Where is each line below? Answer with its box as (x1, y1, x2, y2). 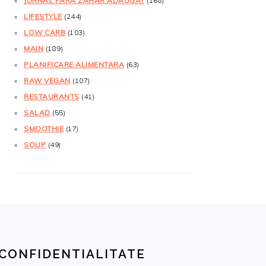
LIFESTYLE (24, 11, 62, 21)
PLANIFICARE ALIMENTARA (24, 59, 124, 69)
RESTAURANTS (24, 91, 80, 101)
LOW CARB (24, 27, 65, 37)
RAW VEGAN (24, 75, 71, 85)
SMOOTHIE (24, 123, 64, 133)
